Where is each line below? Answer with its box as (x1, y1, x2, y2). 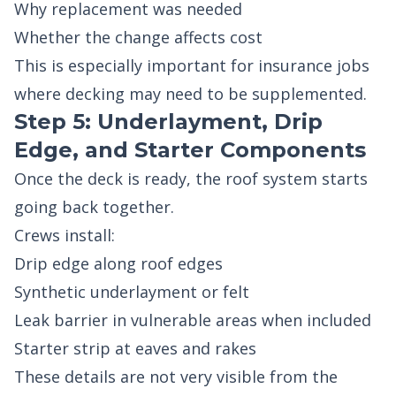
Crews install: (14, 225, 115, 246)
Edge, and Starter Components (14, 137, 366, 163)
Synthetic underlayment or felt (14, 281, 249, 302)
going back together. (14, 196, 174, 217)
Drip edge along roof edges (14, 253, 223, 274)
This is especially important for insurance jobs (14, 55, 369, 76)
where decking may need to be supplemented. (14, 83, 367, 104)
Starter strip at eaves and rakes (14, 338, 256, 359)
